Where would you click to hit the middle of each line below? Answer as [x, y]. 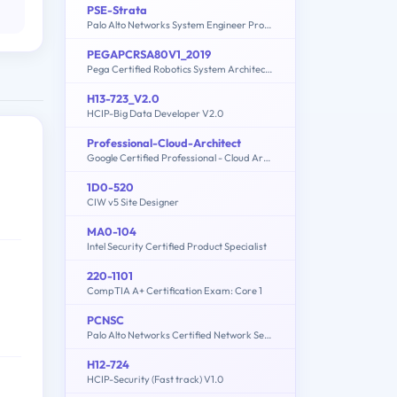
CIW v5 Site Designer [133, 202]
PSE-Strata [117, 9]
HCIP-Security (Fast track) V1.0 [155, 379]
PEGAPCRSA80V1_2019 [149, 54]
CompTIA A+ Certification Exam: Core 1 [175, 290]
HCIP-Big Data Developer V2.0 [155, 113]
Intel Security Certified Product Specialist [177, 246]
